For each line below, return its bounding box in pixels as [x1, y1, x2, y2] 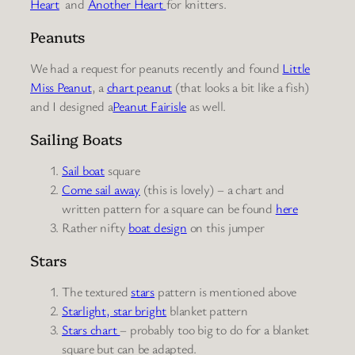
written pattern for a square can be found [62, 200, 276, 218]
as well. [186, 97, 227, 116]
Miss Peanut [30, 78, 92, 97]
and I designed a [30, 97, 113, 116]
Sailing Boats [30, 128, 122, 149]
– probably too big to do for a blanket [120, 321, 310, 339]
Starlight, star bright [62, 302, 167, 320]
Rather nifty [62, 219, 129, 237]
